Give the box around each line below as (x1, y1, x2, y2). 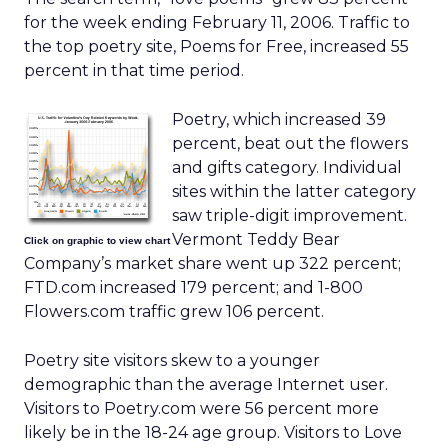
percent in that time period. (24, 61, 244, 80)
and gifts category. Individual (172, 158, 402, 177)
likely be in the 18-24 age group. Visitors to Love (24, 423, 402, 442)
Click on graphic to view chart (24, 235, 170, 246)
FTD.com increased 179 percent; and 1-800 (24, 278, 363, 297)
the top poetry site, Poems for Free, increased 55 (24, 37, 409, 56)
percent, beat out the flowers (172, 134, 408, 153)
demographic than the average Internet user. (24, 375, 388, 394)
